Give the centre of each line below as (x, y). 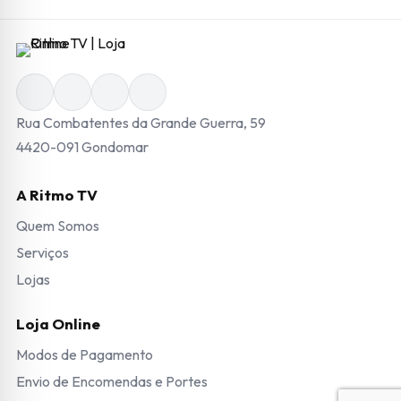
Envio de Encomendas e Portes (112, 381)
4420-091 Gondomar (82, 146)
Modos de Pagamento (85, 354)
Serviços (43, 252)
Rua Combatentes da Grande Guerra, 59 (141, 122)
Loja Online (58, 323)
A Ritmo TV (57, 194)
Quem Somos (58, 225)
